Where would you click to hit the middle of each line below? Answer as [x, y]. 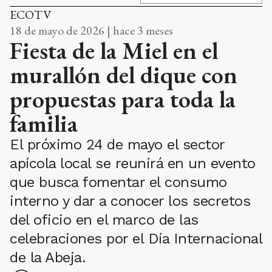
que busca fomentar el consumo [118, 182]
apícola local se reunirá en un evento [133, 163]
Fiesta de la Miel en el [114, 50]
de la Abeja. [48, 257]
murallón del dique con [124, 74]
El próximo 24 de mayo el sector [117, 144]
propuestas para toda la [123, 99]
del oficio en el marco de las [104, 219]
